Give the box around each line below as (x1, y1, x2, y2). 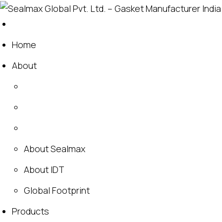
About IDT (24, 164, 64, 176)
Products (12, 205, 49, 218)
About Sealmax (24, 143, 85, 155)
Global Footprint (24, 184, 90, 197)
